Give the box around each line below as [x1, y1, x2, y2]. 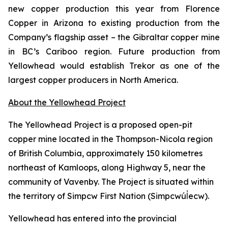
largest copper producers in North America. [8, 75, 178, 85]
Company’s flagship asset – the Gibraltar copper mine [8, 32, 220, 42]
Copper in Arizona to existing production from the [8, 18, 220, 28]
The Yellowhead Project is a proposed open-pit [8, 120, 192, 130]
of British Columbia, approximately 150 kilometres [8, 148, 203, 158]
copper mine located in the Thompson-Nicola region [8, 134, 213, 144]
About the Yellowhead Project [8, 97, 126, 107]
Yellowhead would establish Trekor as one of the [8, 61, 220, 71]
